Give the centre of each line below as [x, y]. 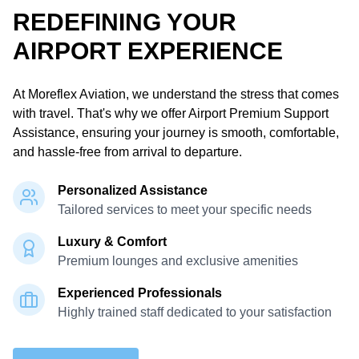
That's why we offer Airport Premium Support [201, 113]
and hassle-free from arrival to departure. [127, 152]
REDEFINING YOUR [125, 22]
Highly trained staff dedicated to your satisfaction [195, 312]
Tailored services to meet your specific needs [185, 210]
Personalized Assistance [133, 190]
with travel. [43, 113]
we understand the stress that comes [236, 94]
